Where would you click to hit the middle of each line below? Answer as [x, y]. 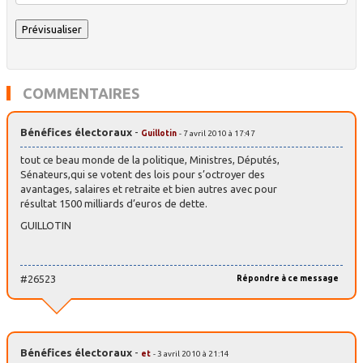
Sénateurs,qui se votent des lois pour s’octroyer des [143, 175]
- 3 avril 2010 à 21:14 [191, 353]
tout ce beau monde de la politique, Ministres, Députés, [150, 160]
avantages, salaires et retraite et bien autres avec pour [149, 189]
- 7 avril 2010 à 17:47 [217, 134]
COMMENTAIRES [81, 94]
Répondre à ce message [288, 278]
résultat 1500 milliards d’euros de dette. [114, 204]
